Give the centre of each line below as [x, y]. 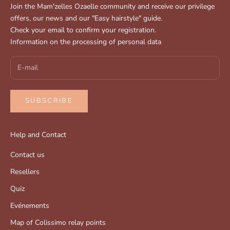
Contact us [27, 155]
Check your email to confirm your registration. [83, 30]
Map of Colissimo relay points [58, 222]
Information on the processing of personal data [86, 42]
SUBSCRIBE [49, 101]
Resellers [25, 171]
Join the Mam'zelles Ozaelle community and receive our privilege [112, 6]
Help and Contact [38, 135]
